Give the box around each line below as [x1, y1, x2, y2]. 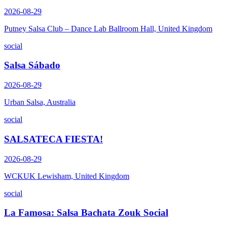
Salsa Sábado [4, 60, 60, 71]
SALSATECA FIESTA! [4, 133, 103, 144]
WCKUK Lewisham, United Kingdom [4, 171, 129, 180]
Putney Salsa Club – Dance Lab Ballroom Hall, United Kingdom [4, 24, 212, 33]
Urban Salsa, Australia [4, 98, 75, 107]
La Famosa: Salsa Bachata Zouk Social [4, 207, 168, 218]
